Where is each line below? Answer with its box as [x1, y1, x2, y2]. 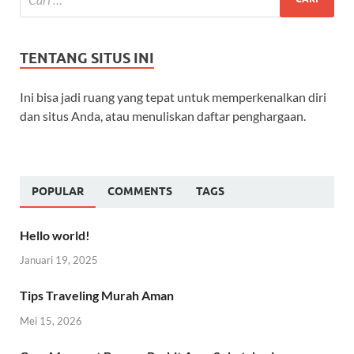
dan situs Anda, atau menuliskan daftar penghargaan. [20, 107, 306, 123]
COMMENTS [107, 184, 172, 198]
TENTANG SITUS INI [20, 49, 154, 66]
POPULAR [32, 184, 84, 198]
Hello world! [20, 227, 90, 243]
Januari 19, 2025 [20, 254, 98, 267]
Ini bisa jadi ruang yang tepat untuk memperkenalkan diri [20, 88, 326, 104]
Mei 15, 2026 [20, 314, 82, 328]
